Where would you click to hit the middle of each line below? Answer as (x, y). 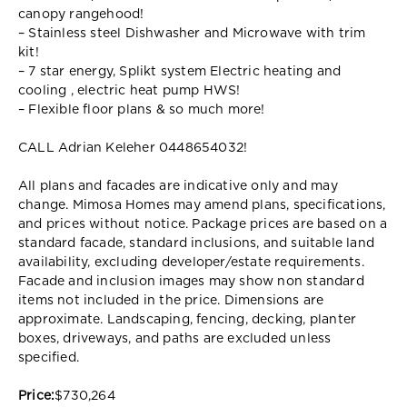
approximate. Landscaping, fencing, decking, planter (188, 319)
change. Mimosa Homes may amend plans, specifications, (202, 205)
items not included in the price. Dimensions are (171, 300)
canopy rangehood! (81, 14)
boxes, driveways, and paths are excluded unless (175, 338)
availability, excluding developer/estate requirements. (191, 262)
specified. (49, 357)
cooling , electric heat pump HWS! (129, 90)
